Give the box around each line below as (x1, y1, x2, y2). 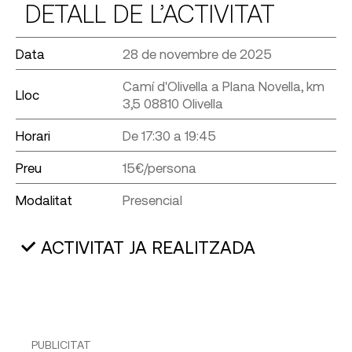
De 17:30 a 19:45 (122, 127, 216, 144)
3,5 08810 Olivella (122, 95, 223, 112)
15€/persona (122, 159, 196, 176)
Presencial (122, 192, 182, 208)
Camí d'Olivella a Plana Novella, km (122, 78, 324, 94)
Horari (16, 127, 50, 144)
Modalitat (16, 192, 72, 208)
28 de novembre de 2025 (122, 46, 272, 62)
